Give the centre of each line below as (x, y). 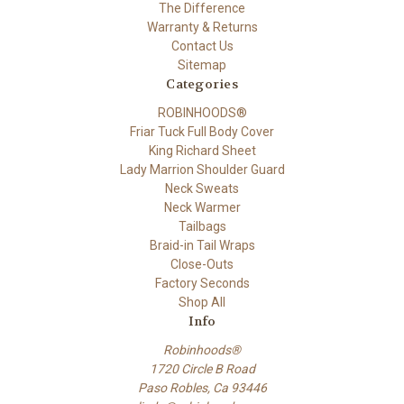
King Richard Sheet (202, 151)
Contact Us (202, 46)
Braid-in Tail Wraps (202, 246)
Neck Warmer (202, 208)
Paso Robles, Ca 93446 (202, 388)
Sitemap (202, 65)
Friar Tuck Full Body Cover (202, 132)
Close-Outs (202, 265)
